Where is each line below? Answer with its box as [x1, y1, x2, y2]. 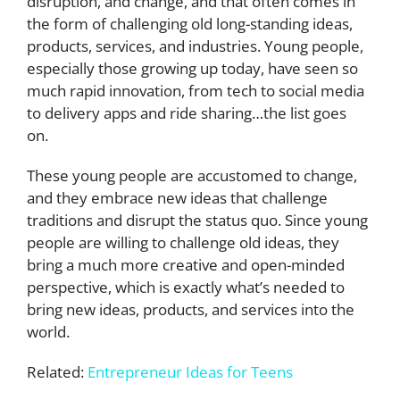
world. [27, 321, 73, 343]
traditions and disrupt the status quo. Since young [27, 210, 368, 231]
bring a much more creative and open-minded [27, 254, 345, 276]
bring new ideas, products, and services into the [27, 299, 354, 321]
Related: [27, 362, 87, 383]
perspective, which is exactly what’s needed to [27, 277, 345, 298]
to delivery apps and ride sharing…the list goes [27, 103, 346, 124]
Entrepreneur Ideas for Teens [87, 362, 293, 383]
